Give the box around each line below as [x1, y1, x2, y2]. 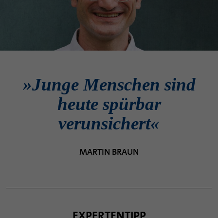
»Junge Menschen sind [22, 74, 196, 95]
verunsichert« [58, 113, 160, 134]
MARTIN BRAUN [79, 146, 139, 158]
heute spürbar [57, 94, 161, 114]
